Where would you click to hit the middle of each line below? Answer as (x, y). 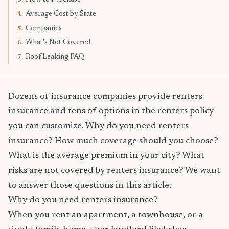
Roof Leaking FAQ (55, 57)
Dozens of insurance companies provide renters (105, 96)
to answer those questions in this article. (90, 185)
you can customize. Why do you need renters (98, 126)
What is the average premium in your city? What (106, 156)
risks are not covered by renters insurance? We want (114, 170)
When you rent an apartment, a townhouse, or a (106, 215)
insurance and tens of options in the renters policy (111, 111)
